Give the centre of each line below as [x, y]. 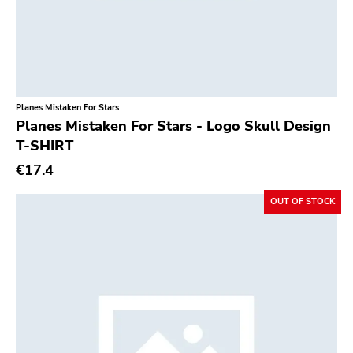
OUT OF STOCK [303, 201]
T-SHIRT [45, 145]
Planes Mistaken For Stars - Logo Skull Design [173, 126]
